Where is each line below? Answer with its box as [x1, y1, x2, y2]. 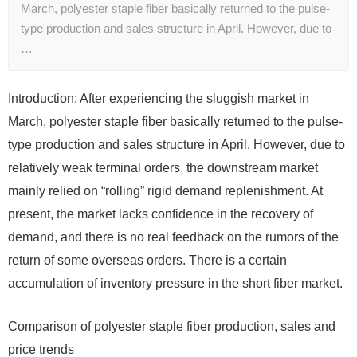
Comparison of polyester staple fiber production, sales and [8, 320, 335, 334]
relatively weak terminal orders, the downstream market [8, 161, 318, 175]
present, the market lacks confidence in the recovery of [8, 207, 313, 222]
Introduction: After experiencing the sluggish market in [8, 92, 309, 106]
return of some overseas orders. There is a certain [8, 253, 287, 268]
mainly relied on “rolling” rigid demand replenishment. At [8, 184, 323, 198]
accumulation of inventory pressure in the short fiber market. [8, 277, 343, 291]
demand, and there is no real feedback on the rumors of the [8, 230, 339, 245]
